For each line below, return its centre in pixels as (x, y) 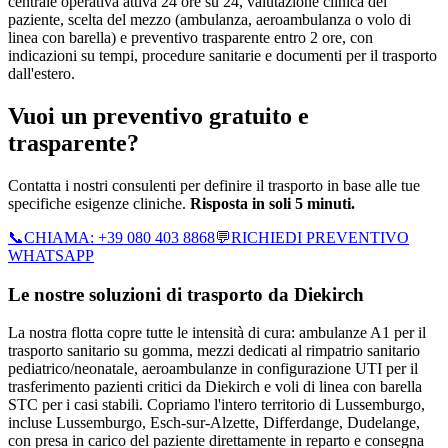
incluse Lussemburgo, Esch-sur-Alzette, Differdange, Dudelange (212, 423)
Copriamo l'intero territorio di (239, 405)
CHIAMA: (61, 237)
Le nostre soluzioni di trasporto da (151, 294)
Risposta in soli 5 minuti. (272, 203)
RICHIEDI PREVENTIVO (320, 237)
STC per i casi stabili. (75, 405)
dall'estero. (41, 74)
